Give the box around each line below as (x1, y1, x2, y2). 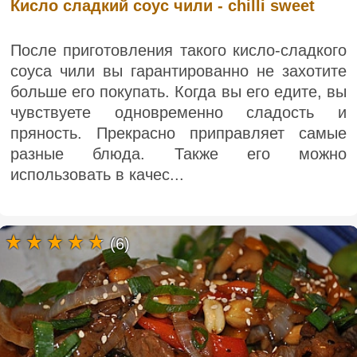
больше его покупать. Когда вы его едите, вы (10, 82, 347, 100)
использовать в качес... (10, 165, 184, 183)
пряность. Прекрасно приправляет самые (10, 124, 347, 142)
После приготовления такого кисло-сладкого (10, 41, 347, 59)
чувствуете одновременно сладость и (10, 103, 347, 121)
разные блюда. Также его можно (10, 144, 347, 163)
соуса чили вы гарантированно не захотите (10, 61, 347, 80)
